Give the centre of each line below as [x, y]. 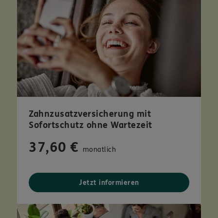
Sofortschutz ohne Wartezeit [91, 125]
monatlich [99, 150]
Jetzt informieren [109, 183]
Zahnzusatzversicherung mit [90, 114]
